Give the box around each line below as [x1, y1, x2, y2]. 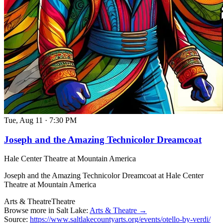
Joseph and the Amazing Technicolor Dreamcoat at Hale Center [4, 171, 204, 180]
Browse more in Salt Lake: [4, 206, 88, 215]
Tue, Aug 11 [4, 115, 43, 124]
